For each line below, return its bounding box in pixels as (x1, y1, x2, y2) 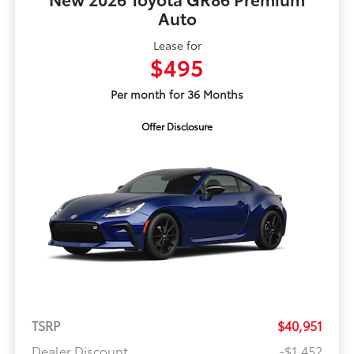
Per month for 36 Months (111, 85, 243, 102)
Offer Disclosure (141, 119, 213, 133)
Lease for (153, 36, 201, 53)
